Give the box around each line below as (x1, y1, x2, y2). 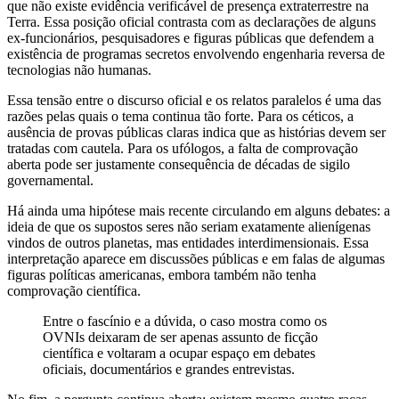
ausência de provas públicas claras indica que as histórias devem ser (7, 125, 386, 141)
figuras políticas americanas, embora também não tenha (7, 267, 316, 283)
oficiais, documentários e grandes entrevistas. (43, 362, 295, 378)
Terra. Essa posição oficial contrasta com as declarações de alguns (7, 14, 376, 30)
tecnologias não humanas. (7, 62, 151, 78)
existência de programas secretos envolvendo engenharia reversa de (7, 46, 385, 62)
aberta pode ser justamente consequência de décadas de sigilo (7, 157, 350, 173)
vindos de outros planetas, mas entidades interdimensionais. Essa (7, 235, 369, 251)
